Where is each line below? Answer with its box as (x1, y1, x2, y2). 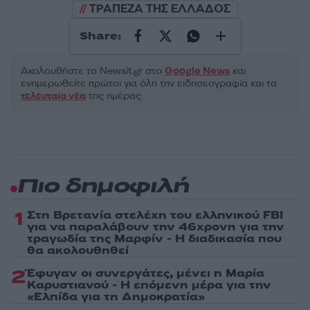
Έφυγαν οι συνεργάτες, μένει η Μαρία (27, 265, 264, 281)
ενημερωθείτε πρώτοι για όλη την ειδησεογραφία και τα (21, 76, 277, 90)
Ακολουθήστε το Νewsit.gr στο (21, 64, 165, 77)
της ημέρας (86, 89, 141, 102)
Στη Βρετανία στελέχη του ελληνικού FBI (27, 207, 284, 223)
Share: (80, 28, 121, 44)
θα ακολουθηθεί (27, 242, 129, 258)
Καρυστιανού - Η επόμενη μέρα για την (27, 277, 271, 293)
